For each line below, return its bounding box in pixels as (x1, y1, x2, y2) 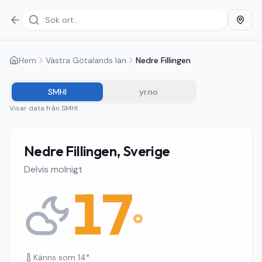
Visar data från (9, 104, 61, 113)
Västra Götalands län (46, 55, 126, 65)
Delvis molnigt (24, 163, 82, 175)
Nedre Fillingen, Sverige (24, 142, 170, 160)
